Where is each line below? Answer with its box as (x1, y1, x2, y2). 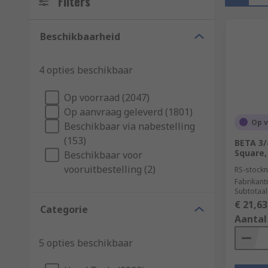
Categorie (40, 202, 88, 216)
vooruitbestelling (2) (64, 162, 156, 176)
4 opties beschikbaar (39, 63, 133, 77)
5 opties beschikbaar (39, 236, 133, 249)
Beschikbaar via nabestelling (64, 119, 195, 133)
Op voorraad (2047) (64, 90, 150, 104)
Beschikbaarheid (40, 29, 120, 43)
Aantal (234, 212, 267, 226)
